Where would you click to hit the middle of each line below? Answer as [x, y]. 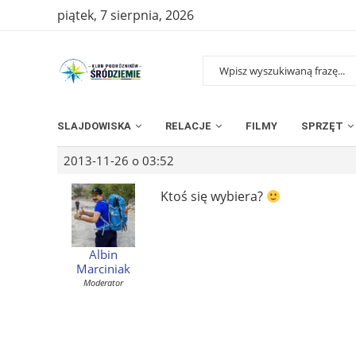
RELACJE [188, 126]
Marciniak [103, 268]
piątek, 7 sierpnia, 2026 [126, 15]
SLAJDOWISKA [94, 126]
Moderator [103, 282]
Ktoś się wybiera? [213, 196]
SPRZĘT [322, 126]
